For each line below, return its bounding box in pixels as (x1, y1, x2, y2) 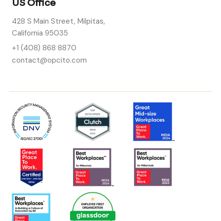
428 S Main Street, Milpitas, (12, 16, 105, 26)
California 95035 (12, 28, 68, 38)
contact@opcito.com (12, 55, 87, 65)
